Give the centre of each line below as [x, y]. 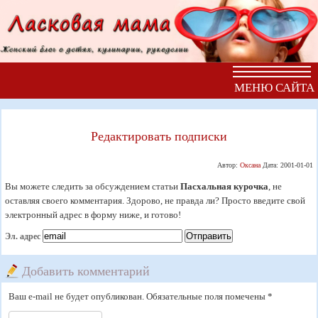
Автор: [228, 165]
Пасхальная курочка [225, 186]
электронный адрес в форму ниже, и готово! [93, 214]
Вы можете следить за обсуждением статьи [93, 186]
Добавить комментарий [86, 270]
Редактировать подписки [159, 135]
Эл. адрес [23, 236]
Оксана [250, 165]
